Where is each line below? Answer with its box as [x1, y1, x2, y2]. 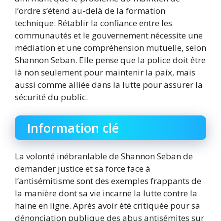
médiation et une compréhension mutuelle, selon [15, 41, 206, 53]
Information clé [27, 119, 119, 137]
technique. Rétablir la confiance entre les [15, 17, 172, 29]
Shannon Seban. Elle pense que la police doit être [15, 54, 206, 66]
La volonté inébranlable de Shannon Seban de [15, 150, 193, 162]
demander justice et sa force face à [15, 163, 150, 175]
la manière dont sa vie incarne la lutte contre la [15, 187, 197, 199]
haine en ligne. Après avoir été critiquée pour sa [15, 200, 200, 212]
